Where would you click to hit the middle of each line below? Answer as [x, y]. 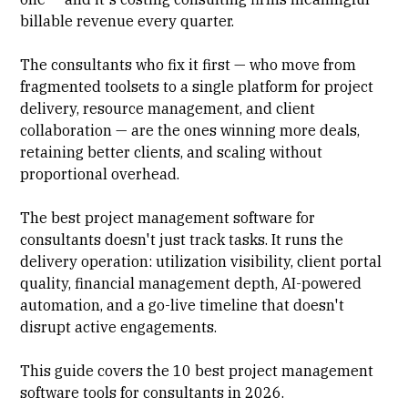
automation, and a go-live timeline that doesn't [183, 305]
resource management [162, 108]
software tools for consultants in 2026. [153, 392]
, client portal [337, 261]
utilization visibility [224, 261]
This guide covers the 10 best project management [197, 370]
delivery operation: [88, 261]
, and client [278, 108]
